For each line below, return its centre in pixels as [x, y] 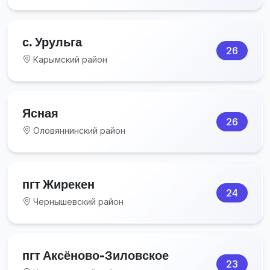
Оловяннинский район [78, 130]
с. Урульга [52, 42]
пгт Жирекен [58, 184]
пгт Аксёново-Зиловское [96, 255]
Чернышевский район [77, 201]
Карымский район [69, 59]
